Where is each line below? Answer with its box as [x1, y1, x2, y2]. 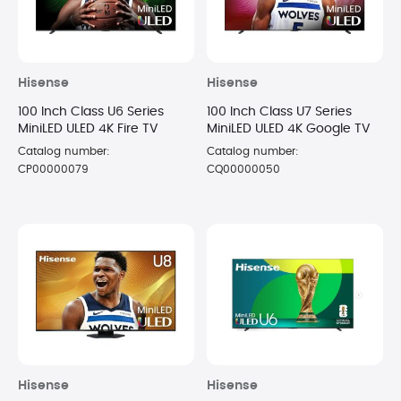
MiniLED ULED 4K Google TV [207, 123, 371, 136]
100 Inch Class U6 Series [18, 106, 164, 119]
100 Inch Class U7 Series [207, 106, 352, 119]
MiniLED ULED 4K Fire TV [18, 123, 158, 136]
